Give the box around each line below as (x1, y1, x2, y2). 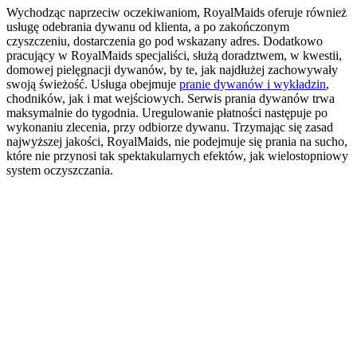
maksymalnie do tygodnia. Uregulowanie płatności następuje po (6, 105, 328, 120)
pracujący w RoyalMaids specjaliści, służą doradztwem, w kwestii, (6, 48, 342, 62)
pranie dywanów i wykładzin (179, 76, 326, 91)
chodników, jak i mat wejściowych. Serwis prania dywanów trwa (6, 91, 335, 105)
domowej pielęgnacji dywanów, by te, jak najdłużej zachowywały (6, 62, 338, 76)
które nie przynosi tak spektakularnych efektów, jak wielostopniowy (6, 148, 348, 163)
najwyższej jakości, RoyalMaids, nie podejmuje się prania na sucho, (6, 134, 347, 148)
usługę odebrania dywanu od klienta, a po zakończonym (6, 19, 289, 33)
